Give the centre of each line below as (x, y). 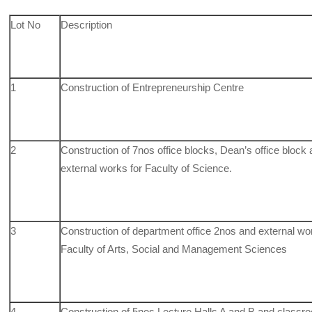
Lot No (26, 24)
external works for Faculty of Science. (147, 168)
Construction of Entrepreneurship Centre (153, 87)
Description (87, 24)
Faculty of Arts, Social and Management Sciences (174, 249)
